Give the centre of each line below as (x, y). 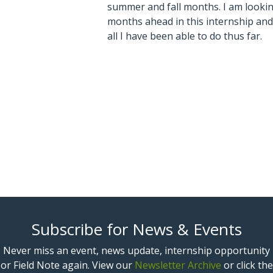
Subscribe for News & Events (136, 229)
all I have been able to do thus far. (185, 36)
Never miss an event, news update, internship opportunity (136, 250)
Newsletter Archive (178, 265)
